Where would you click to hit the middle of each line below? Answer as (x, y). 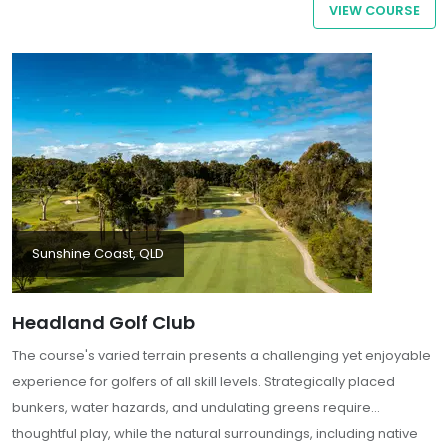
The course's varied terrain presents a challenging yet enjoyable (221, 356)
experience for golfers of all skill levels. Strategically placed (203, 382)
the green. (45, 20)
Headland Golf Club (103, 323)
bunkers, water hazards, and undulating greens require (191, 408)
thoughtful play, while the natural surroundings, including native (215, 434)
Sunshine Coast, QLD (98, 254)
